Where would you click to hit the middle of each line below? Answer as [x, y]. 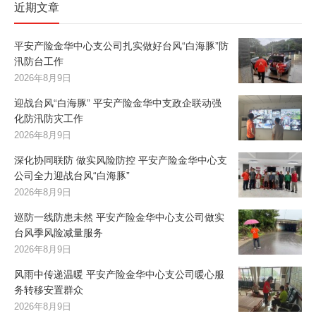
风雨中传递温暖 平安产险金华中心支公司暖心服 [119, 275]
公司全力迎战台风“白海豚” [72, 176]
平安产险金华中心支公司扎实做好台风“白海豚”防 [121, 46]
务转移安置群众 [49, 290]
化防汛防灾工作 [49, 119]
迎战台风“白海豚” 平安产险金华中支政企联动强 [118, 103]
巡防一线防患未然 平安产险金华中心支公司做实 [119, 218]
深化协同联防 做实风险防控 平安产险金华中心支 [121, 160]
